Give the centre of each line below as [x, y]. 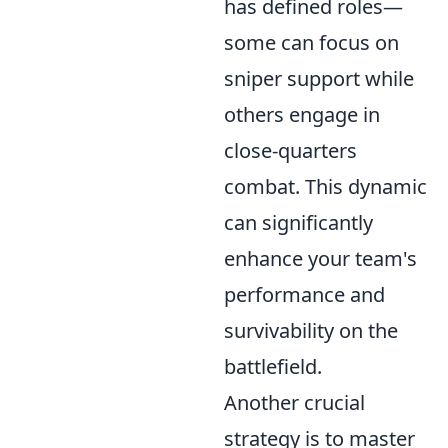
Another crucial [294, 402]
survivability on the [311, 330]
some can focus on [311, 42]
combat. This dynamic [325, 186]
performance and [304, 294]
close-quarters [290, 150]
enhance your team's [320, 258]
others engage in [302, 114]
